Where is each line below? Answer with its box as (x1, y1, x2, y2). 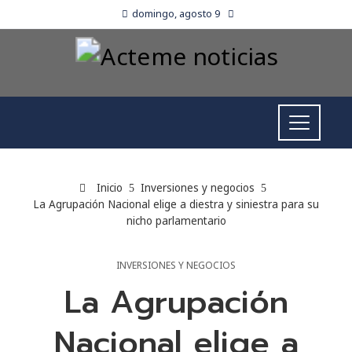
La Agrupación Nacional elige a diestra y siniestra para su (33, 196, 319, 211)
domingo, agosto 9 (132, 6, 220, 20)
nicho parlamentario (126, 213, 226, 228)
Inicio (93, 180, 123, 195)
